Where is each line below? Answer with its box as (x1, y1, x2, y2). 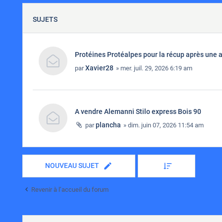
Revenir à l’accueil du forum (31, 186, 109, 194)
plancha (96, 121, 121, 129)
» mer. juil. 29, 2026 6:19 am (114, 64, 192, 72)
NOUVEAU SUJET (45, 162, 99, 169)
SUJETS (33, 15, 57, 23)
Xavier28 (85, 64, 113, 72)
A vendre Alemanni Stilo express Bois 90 (75, 108, 201, 115)
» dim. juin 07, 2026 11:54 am (122, 121, 204, 129)
